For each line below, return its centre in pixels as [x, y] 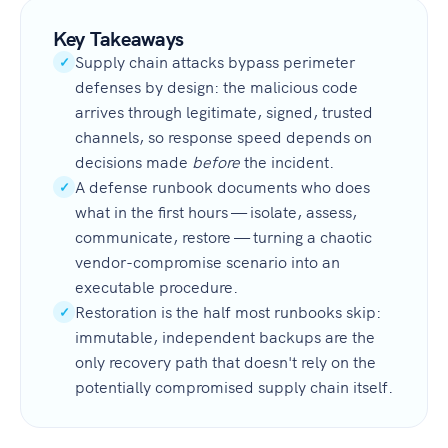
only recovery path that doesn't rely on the [225, 360]
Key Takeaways [119, 37]
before [216, 160]
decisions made [133, 160]
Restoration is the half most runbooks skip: [228, 310]
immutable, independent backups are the [225, 335]
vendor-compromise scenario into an [207, 260]
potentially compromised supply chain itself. [234, 385]
